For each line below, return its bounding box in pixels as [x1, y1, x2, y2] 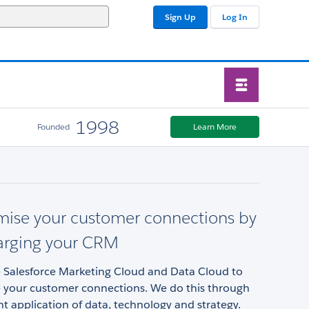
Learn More [193, 121, 237, 133]
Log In [222, 11, 248, 23]
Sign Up [165, 11, 196, 23]
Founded [37, 121, 70, 133]
